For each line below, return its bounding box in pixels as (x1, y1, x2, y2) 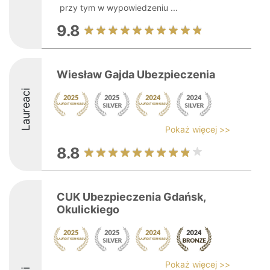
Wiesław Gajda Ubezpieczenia (57, 68, 215, 81)
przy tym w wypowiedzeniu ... (60, 2, 178, 13)
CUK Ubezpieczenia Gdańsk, (57, 190, 206, 203)
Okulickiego (57, 203, 119, 216)
